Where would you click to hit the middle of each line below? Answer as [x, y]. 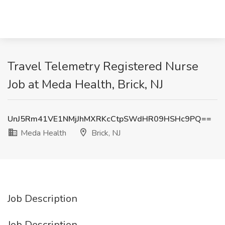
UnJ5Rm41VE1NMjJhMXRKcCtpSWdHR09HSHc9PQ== [109, 119]
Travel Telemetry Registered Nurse [103, 66]
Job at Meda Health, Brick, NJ [85, 84]
